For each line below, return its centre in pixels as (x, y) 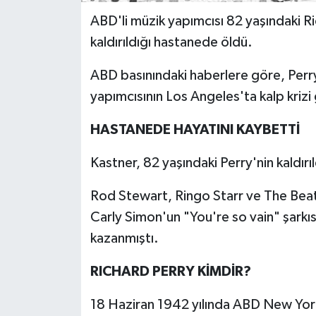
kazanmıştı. (124, 239)
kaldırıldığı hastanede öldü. (171, 43)
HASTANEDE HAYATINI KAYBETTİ (195, 130)
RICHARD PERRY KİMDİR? (170, 272)
